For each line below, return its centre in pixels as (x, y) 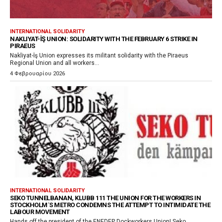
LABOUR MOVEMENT (40, 212)
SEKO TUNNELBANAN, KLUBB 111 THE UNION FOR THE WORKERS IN (105, 198)
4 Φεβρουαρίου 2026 (37, 73)
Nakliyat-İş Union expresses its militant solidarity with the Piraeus (99, 55)
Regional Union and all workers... (55, 63)
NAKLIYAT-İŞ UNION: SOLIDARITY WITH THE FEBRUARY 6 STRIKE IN (104, 39)
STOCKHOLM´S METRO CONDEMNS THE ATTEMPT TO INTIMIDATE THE (110, 205)
